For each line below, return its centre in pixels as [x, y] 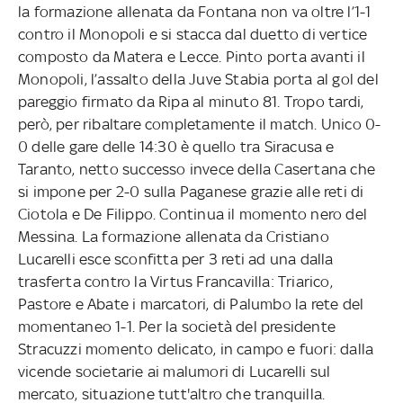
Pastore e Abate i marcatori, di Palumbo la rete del [191, 304]
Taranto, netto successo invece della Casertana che [197, 169]
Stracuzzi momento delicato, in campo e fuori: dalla [196, 349]
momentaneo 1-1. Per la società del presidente [177, 326]
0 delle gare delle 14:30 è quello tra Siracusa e [176, 146]
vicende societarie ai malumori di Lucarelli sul [175, 371]
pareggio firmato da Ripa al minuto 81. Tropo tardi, [191, 101]
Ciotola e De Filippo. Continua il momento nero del [193, 214]
